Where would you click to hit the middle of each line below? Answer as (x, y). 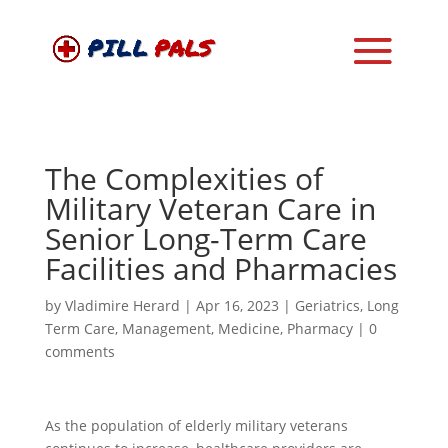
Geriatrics (327, 305)
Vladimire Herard (122, 305)
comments (79, 351)
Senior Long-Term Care (205, 238)
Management (166, 328)
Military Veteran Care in (210, 208)
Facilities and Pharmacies (220, 268)
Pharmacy (319, 328)
